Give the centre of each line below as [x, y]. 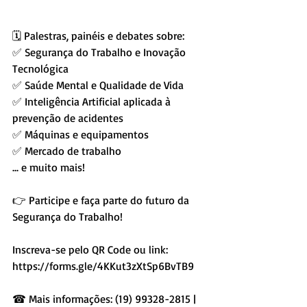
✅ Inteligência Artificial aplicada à [93, 101]
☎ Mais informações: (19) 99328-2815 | [106, 298]
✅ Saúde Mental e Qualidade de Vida [98, 85]
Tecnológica [40, 68]
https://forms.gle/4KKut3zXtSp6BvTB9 [105, 266]
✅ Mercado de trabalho [67, 150]
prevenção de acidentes [68, 118]
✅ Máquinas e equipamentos [81, 134]
